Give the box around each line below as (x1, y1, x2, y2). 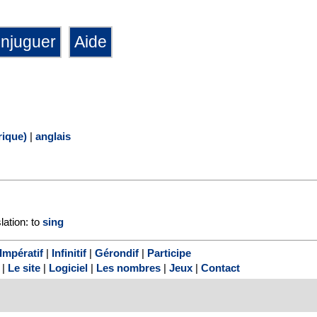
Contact (201, 262, 240, 275)
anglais (35, 129, 71, 142)
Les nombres (96, 262, 161, 275)
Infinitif (51, 247, 86, 260)
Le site (8, 262, 40, 275)
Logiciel (49, 262, 88, 275)
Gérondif (94, 247, 139, 260)
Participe (146, 247, 191, 260)
